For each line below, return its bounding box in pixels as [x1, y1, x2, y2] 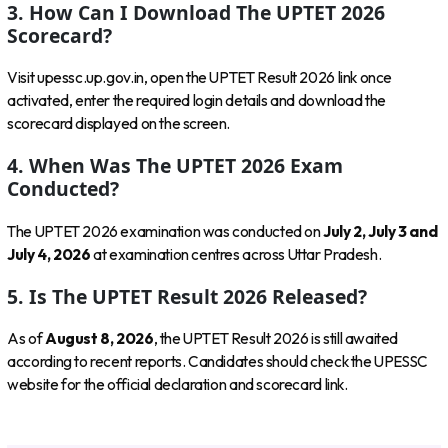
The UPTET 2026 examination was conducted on [7, 221, 324, 241]
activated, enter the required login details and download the [7, 90, 387, 110]
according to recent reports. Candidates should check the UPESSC [7, 352, 428, 372]
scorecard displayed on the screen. [7, 113, 231, 133]
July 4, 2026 [7, 244, 91, 264]
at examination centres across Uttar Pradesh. [90, 244, 382, 264]
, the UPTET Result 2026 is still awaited [153, 329, 399, 349]
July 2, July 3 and [323, 221, 438, 241]
